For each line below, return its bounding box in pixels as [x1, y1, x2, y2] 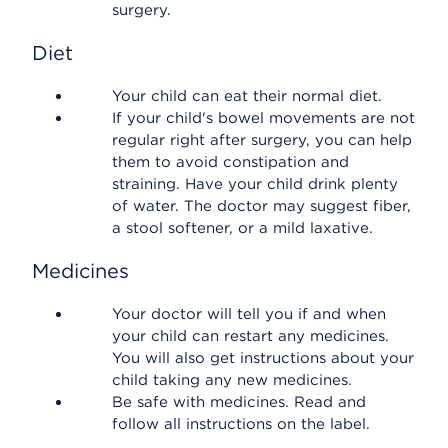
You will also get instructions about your [112, 349, 414, 367]
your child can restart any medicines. [112, 327, 389, 345]
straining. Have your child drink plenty [112, 175, 398, 193]
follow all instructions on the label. [112, 415, 370, 433]
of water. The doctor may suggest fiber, [112, 197, 411, 215]
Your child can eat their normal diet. [112, 87, 382, 105]
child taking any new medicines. [112, 371, 352, 389]
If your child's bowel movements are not [112, 109, 415, 127]
